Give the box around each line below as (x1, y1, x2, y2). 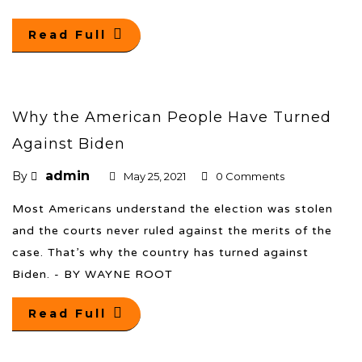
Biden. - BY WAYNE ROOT (12, 267, 173, 281)
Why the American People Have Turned (12, 107, 331, 126)
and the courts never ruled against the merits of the (12, 223, 332, 238)
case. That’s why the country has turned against (12, 245, 309, 259)
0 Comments (216, 169, 284, 183)
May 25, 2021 (124, 169, 186, 183)
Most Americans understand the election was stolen (12, 201, 333, 216)
